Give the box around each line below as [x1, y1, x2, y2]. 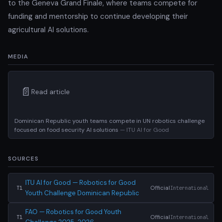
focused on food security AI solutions [14, 125, 120, 134]
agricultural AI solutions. [8, 24, 89, 35]
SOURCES [8, 155, 39, 163]
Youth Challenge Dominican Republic [25, 188, 139, 197]
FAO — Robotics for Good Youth [25, 207, 121, 216]
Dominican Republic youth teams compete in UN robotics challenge [14, 116, 205, 125]
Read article [31, 87, 70, 96]
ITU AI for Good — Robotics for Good [25, 178, 136, 187]
